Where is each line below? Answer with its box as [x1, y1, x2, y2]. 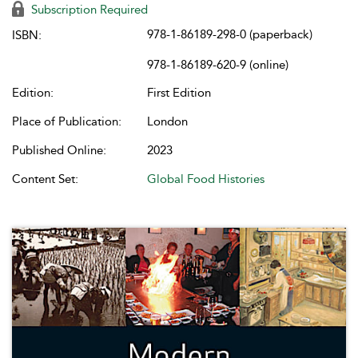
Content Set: [12, 172, 78, 186]
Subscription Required [28, 2, 148, 17]
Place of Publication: [12, 114, 121, 129]
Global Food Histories [147, 172, 265, 186]
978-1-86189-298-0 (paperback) [147, 27, 312, 42]
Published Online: [12, 143, 106, 157]
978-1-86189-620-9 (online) [147, 58, 288, 72]
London [147, 114, 188, 129]
